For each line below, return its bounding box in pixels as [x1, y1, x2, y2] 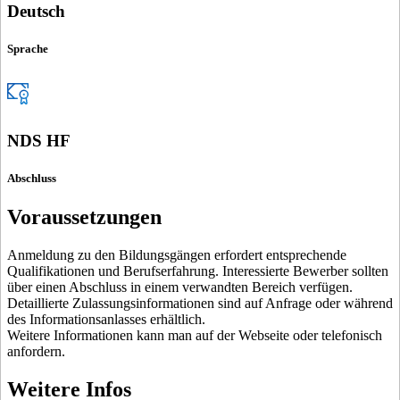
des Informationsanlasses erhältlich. [7, 311, 205, 327]
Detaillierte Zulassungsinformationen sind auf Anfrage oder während [7, 295, 393, 311]
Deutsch [7, 2, 65, 21]
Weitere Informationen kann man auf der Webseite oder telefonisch [7, 327, 382, 343]
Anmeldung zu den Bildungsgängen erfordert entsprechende [7, 246, 346, 262]
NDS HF [7, 131, 71, 151]
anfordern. [7, 343, 65, 359]
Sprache [7, 41, 48, 55]
